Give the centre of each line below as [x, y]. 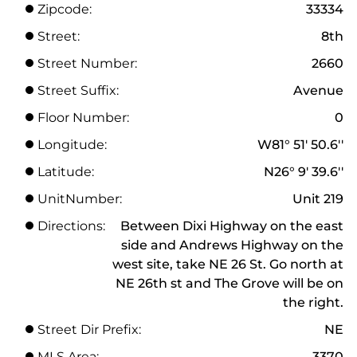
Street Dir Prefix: [89, 329]
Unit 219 [318, 198]
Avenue [318, 90]
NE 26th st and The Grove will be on [229, 283]
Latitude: [66, 171]
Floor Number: [83, 117]
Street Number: [87, 63]
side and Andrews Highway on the [232, 245]
